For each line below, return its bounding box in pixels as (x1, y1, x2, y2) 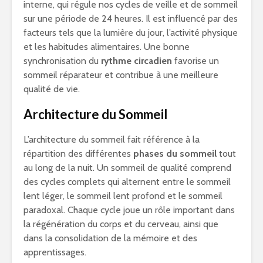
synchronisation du (23, 55, 101, 67)
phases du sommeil (133, 148, 217, 160)
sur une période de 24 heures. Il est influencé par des (23, 13, 238, 25)
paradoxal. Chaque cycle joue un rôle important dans (23, 204, 235, 216)
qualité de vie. (23, 83, 80, 95)
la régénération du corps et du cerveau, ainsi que (23, 218, 218, 230)
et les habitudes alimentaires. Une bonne (23, 41, 190, 53)
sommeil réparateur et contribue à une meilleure (23, 69, 218, 81)
